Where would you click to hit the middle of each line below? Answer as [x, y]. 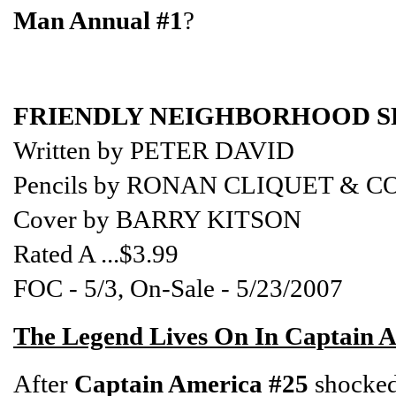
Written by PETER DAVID [154, 150]
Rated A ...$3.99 [96, 253]
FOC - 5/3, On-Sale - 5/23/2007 [178, 288]
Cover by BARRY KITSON [157, 219]
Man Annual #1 [98, 20]
